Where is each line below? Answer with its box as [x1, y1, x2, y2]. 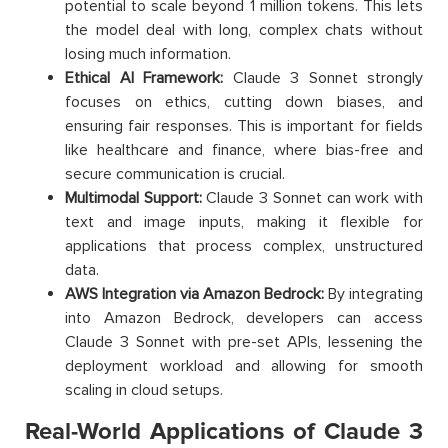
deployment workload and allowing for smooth [65, 356, 423, 377]
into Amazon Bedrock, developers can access [65, 308, 423, 329]
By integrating [324, 284, 423, 305]
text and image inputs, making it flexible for [65, 212, 423, 233]
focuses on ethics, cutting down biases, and [65, 92, 423, 113]
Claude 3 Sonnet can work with [201, 188, 424, 209]
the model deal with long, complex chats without [65, 20, 423, 41]
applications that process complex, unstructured [65, 236, 423, 257]
